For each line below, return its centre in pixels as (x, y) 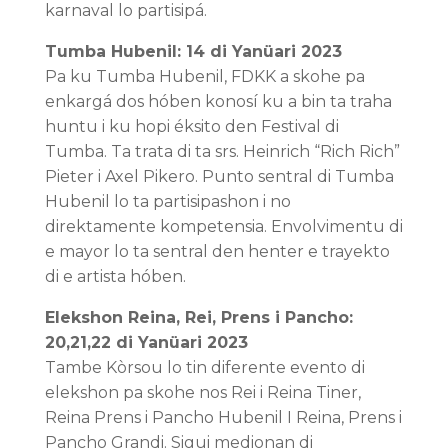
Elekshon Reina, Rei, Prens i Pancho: (198, 317)
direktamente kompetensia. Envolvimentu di (223, 226)
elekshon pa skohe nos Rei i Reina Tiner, (202, 392)
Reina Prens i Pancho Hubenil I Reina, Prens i (223, 417)
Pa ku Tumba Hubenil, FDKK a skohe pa (204, 76)
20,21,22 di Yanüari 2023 (146, 342)
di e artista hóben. (115, 276)
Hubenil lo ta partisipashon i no (167, 201)
